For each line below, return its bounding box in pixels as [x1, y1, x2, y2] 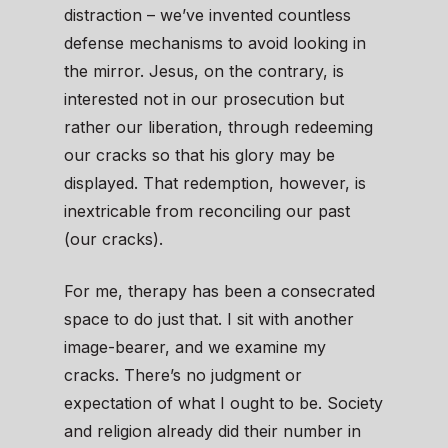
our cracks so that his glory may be [64, 145, 335, 166]
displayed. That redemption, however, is [64, 173, 366, 194]
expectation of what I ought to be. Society [64, 393, 383, 414]
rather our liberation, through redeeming [64, 117, 373, 138]
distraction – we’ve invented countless [64, 5, 351, 26]
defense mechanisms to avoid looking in [64, 33, 366, 54]
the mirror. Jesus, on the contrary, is [64, 61, 344, 82]
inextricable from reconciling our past [64, 201, 350, 222]
